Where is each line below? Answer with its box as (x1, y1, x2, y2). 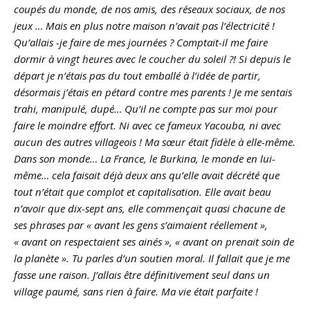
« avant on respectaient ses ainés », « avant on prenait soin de (14, 234, 294, 248)
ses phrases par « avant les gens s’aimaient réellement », (14, 217, 268, 232)
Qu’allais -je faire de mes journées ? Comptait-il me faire (14, 35, 268, 49)
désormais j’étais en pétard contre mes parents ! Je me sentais (14, 84, 292, 99)
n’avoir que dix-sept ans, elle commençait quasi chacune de (14, 201, 285, 215)
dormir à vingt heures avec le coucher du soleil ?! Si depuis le (14, 51, 291, 66)
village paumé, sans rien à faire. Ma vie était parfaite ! (14, 284, 261, 298)
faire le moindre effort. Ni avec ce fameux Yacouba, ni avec (14, 118, 281, 132)
